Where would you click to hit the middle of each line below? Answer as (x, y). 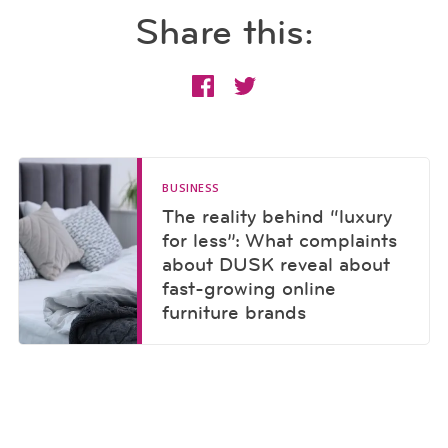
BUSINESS (191, 188)
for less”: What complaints (280, 240)
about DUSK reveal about (276, 264)
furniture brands (234, 312)
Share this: (224, 31)
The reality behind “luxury (277, 216)
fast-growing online (249, 288)
